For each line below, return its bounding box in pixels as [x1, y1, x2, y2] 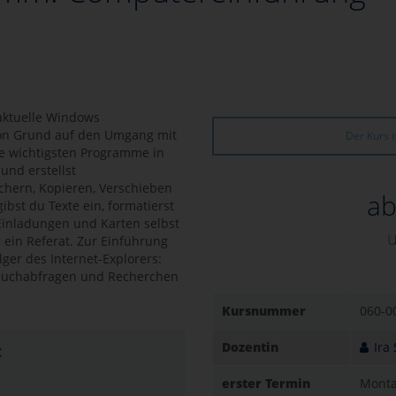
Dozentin [222, 339, 278, 355]
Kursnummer [222, 302, 306, 319]
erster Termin [222, 375, 310, 392]
